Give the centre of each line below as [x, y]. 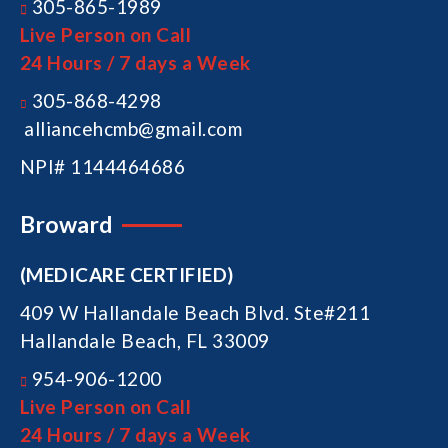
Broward [66, 223]
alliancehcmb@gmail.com [131, 128]
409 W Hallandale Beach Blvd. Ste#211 [195, 312]
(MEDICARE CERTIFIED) [127, 274]
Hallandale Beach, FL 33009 [145, 340]
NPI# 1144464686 [103, 166]
